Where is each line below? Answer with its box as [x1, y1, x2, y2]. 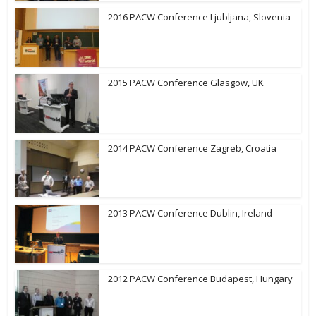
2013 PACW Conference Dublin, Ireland [108, 207, 273, 220]
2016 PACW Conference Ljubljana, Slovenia [108, 11, 291, 23]
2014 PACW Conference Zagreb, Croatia [108, 141, 277, 154]
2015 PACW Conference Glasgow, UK [108, 75, 265, 89]
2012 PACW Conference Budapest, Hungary [108, 272, 293, 285]
